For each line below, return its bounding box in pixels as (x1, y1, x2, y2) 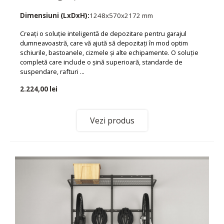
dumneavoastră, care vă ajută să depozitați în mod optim (20, 38, 188, 47)
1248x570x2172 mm (89, 10, 153, 20)
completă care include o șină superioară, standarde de (20, 57, 182, 66)
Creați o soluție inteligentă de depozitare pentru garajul (20, 28, 186, 38)
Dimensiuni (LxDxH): (20, 10, 89, 20)
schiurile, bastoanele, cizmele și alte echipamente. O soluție (20, 47, 198, 57)
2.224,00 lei (20, 84, 57, 93)
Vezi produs (89, 114, 134, 126)
